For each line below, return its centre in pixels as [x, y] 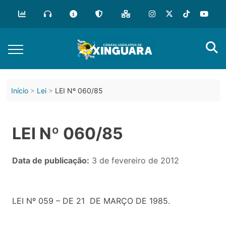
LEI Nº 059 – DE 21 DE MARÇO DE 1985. [91, 201]
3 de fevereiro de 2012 [134, 160]
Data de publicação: [51, 160]
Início [20, 90]
